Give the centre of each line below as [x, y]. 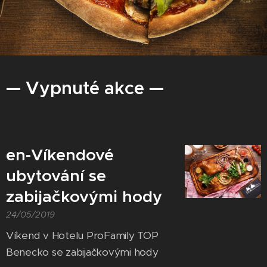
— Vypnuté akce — [85, 88]
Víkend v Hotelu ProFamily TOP [82, 235]
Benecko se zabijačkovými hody [82, 252]
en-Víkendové [60, 155]
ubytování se [56, 176]
